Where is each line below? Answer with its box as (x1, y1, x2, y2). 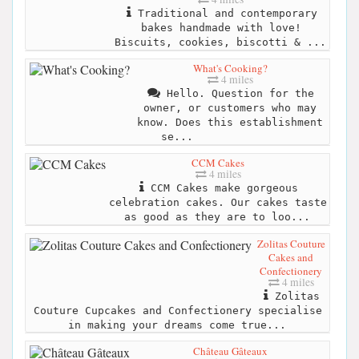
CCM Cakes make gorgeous (144, 182, 298, 195)
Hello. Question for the (160, 87, 314, 100)
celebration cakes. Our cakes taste (109, 196, 327, 209)
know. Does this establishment (137, 116, 323, 129)
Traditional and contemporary (131, 6, 317, 19)
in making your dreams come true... (67, 318, 286, 331)
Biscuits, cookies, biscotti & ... (114, 35, 326, 48)
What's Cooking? (192, 61, 268, 76)
